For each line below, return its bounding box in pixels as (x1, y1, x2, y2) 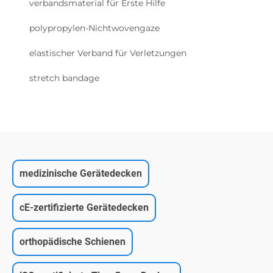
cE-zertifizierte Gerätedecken (19, 201, 149, 213)
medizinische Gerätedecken (19, 167, 142, 179)
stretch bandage (29, 72, 99, 83)
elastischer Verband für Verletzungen (29, 47, 186, 58)
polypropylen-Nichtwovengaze (29, 22, 160, 34)
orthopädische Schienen (19, 235, 126, 247)
